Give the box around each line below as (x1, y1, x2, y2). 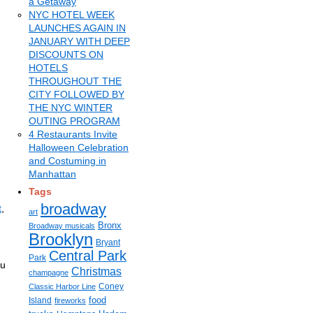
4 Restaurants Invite (29, 129, 117, 140)
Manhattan (29, 168, 76, 180)
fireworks (54, 296, 86, 305)
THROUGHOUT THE (29, 75, 122, 87)
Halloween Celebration (29, 142, 129, 153)
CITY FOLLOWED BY (29, 89, 124, 100)
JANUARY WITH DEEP (29, 36, 130, 47)
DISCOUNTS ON (29, 49, 103, 60)
